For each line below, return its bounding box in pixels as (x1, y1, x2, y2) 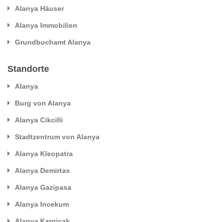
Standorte (7, 63, 49, 74)
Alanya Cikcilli (15, 115, 63, 124)
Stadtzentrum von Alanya (15, 132, 100, 141)
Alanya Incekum (15, 200, 69, 208)
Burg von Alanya (15, 99, 71, 107)
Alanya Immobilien (15, 21, 77, 29)
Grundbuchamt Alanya (15, 38, 91, 46)
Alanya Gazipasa (15, 183, 71, 191)
